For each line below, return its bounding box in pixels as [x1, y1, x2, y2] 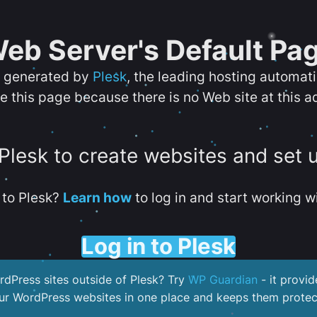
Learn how [62, 190, 132, 205]
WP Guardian [188, 272, 258, 287]
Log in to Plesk [81, 232, 236, 260]
